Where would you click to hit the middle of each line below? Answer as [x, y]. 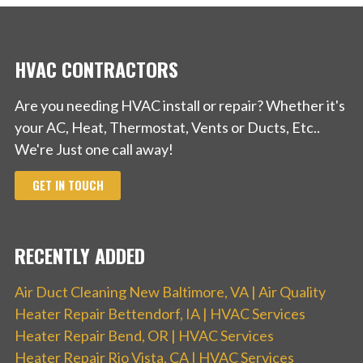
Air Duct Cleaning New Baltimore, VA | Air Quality [170, 292]
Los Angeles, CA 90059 [90, 30]
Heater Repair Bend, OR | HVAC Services [144, 336]
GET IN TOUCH [68, 186]
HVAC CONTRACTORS [96, 68]
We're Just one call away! [94, 149]
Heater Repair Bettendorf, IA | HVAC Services [160, 314]
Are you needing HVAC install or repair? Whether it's [180, 105]
